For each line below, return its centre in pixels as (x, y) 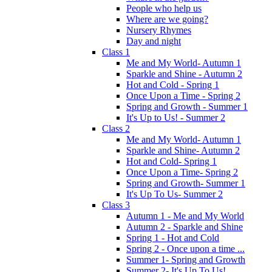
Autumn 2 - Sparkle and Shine (185, 226)
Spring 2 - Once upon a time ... (185, 248)
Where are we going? (167, 19)
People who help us (164, 8)
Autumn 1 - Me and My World (185, 216)
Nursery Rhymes (159, 30)
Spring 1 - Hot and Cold (173, 237)
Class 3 (116, 205)
